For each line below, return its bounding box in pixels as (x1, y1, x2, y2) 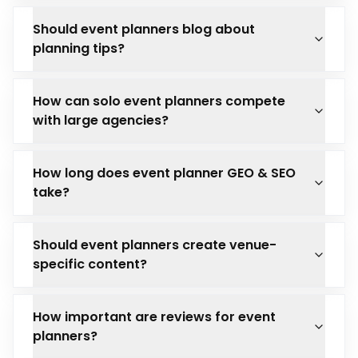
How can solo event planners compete (33, 92, 285, 110)
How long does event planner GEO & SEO (33, 164, 296, 182)
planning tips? (33, 39, 125, 58)
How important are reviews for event (33, 308, 276, 326)
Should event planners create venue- (33, 236, 276, 254)
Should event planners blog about (33, 20, 255, 38)
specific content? (33, 255, 147, 273)
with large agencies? (33, 111, 169, 129)
